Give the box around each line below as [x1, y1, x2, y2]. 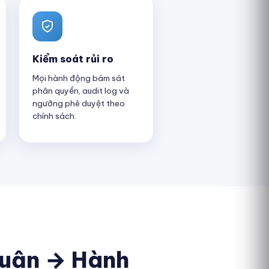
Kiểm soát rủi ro [32, 52, 113, 65]
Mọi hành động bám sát [32, 73, 125, 83]
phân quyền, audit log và [32, 85, 129, 96]
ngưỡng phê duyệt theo [32, 98, 125, 109]
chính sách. [32, 110, 76, 121]
